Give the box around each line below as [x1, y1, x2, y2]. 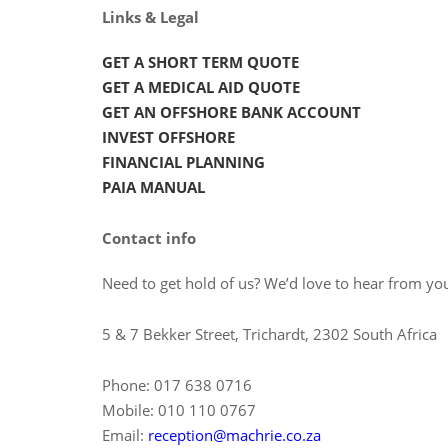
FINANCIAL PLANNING [102, 151, 265, 172]
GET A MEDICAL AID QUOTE [102, 76, 300, 97]
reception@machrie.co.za [148, 424, 321, 445]
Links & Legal [102, 6, 199, 27]
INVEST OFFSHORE [102, 126, 235, 147]
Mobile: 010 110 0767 [102, 399, 256, 420]
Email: [102, 424, 148, 445]
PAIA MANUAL [102, 176, 205, 197]
